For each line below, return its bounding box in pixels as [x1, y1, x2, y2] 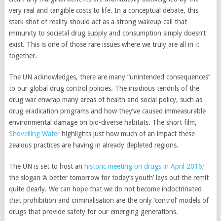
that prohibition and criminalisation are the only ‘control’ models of [8, 196, 209, 204]
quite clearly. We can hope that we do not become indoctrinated [8, 184, 202, 193]
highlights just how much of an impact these [59, 129, 195, 138]
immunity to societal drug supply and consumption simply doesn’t [8, 29, 206, 37]
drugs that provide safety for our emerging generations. [8, 207, 178, 216]
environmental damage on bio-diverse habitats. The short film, [8, 118, 197, 126]
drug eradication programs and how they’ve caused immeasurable [8, 107, 206, 115]
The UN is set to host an [8, 162, 84, 170]
